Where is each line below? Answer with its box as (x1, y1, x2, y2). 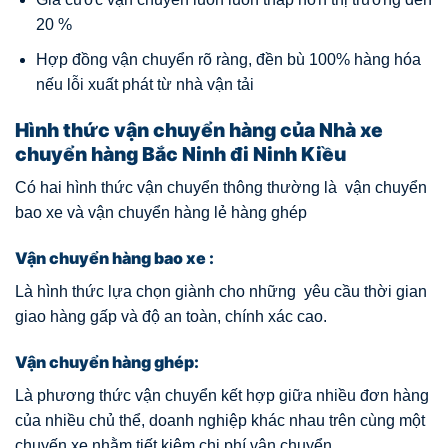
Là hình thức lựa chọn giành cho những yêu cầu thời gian (15, 283, 427, 301)
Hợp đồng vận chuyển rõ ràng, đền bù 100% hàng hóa (35, 51, 421, 69)
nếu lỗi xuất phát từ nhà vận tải (35, 76, 254, 94)
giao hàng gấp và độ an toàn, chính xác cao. (15, 308, 327, 326)
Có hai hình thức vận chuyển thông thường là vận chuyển (15, 179, 427, 197)
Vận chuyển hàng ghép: (15, 352, 199, 372)
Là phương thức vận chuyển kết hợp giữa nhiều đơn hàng (15, 387, 429, 404)
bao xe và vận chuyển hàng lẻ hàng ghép (15, 204, 307, 222)
